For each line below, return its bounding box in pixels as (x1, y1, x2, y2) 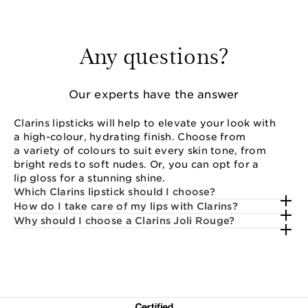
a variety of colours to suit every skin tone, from (14, 144, 266, 156)
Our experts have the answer (69, 87, 239, 101)
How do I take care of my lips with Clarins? (14, 200, 239, 212)
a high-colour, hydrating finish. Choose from (14, 131, 246, 142)
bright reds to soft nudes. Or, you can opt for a (14, 158, 259, 170)
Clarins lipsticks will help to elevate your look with (14, 117, 276, 129)
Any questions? (79, 39, 229, 71)
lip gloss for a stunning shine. (14, 172, 166, 184)
